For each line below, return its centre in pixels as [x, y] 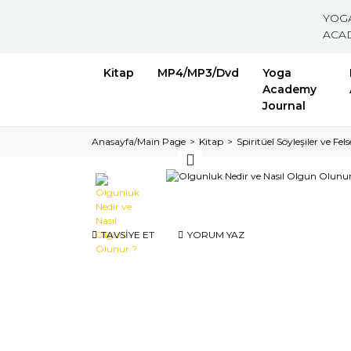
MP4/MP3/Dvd [198, 73]
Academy [289, 89]
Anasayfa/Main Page [139, 141]
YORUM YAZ [216, 235]
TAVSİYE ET [128, 235]
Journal [284, 106]
